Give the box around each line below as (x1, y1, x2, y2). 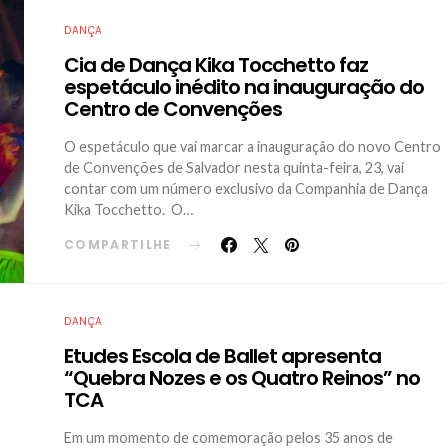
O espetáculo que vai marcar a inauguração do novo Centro (64, 138, 441, 155)
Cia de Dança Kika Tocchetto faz (64, 51, 368, 79)
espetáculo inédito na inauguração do (64, 73, 424, 101)
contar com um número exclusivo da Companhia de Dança (64, 180, 428, 197)
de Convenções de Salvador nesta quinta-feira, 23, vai (64, 159, 404, 176)
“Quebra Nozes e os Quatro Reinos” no (64, 364, 420, 392)
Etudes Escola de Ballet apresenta (64, 342, 381, 370)
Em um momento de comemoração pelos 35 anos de (64, 429, 393, 446)
